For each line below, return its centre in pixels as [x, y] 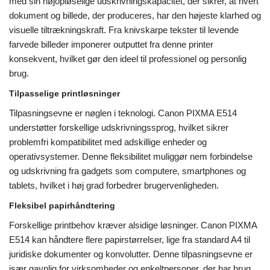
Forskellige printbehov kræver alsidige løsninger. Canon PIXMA [133, 225]
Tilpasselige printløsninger [64, 94]
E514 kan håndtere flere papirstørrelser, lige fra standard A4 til [130, 240]
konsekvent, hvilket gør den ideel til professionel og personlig [128, 59]
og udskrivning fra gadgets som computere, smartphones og [127, 171]
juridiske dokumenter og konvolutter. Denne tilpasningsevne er [131, 254]
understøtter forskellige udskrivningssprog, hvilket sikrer [119, 128]
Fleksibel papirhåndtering [62, 206]
